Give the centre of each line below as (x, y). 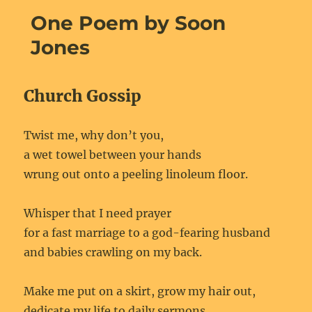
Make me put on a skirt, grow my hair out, (140, 291)
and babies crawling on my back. (113, 252)
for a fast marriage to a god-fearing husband (147, 233)
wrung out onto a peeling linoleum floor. (136, 174)
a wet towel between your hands (113, 155)
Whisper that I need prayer (98, 213)
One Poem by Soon (128, 23)
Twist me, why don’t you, (94, 135)
